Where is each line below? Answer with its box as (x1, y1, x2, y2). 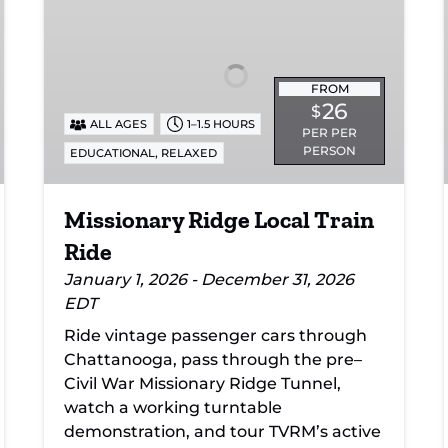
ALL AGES (90, 117, 148, 132)
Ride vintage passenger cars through (64, 325, 367, 345)
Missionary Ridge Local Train (64, 204, 374, 234)
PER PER (302, 124, 358, 140)
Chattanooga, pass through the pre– (64, 349, 362, 369)
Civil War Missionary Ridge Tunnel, (64, 373, 341, 393)
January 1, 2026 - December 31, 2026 (64, 269, 354, 289)
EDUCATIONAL (70, 145, 156, 160)
